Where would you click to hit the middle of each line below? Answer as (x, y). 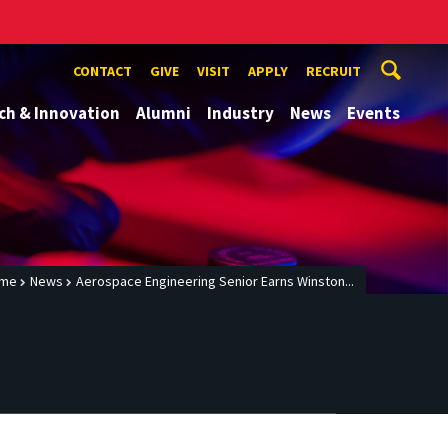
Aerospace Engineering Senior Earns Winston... (215, 281)
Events (373, 113)
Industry (240, 113)
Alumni (163, 113)
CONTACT (102, 71)
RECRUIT (333, 71)
